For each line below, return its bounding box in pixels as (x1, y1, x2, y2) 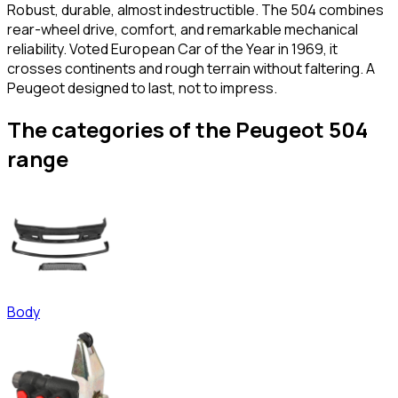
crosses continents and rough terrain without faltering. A (7, 58, 375, 78)
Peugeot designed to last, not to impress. (7, 77, 277, 98)
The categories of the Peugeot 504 (7, 115, 368, 145)
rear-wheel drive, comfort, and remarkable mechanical (7, 19, 358, 39)
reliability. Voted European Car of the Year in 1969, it (7, 38, 338, 59)
